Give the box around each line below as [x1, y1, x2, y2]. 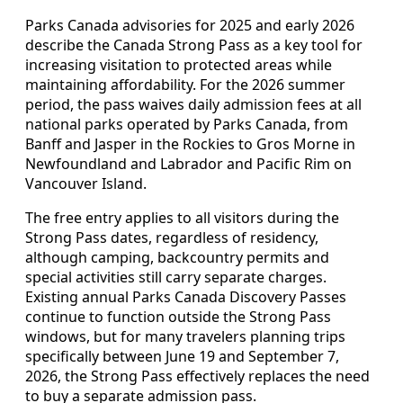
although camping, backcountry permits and [25, 246, 329, 267]
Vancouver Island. [25, 173, 147, 193]
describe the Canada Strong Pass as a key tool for [25, 34, 363, 55]
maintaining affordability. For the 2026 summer [25, 74, 345, 94]
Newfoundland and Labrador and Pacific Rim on [25, 153, 352, 174]
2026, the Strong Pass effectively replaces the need [25, 365, 370, 386]
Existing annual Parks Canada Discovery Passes [25, 286, 346, 307]
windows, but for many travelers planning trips [25, 326, 345, 346]
